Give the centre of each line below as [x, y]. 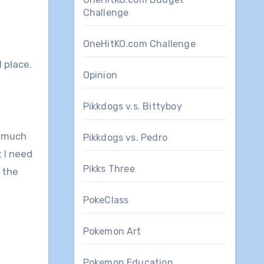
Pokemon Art [112, 231]
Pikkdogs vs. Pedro [125, 137]
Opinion [100, 75]
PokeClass [106, 200]
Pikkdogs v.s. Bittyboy [132, 106]
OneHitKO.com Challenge [139, 44]
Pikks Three [109, 169]
